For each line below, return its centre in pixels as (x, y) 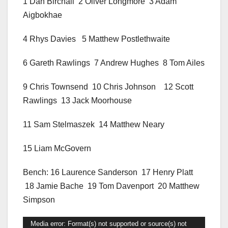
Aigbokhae (42, 15)
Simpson (39, 200)
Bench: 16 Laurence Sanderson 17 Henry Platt (108, 173)
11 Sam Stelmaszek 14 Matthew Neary (94, 125)
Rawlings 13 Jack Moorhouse (77, 101)
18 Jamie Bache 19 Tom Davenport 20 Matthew (111, 186)
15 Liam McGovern (57, 149)
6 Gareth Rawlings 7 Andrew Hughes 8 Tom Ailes (114, 63)
